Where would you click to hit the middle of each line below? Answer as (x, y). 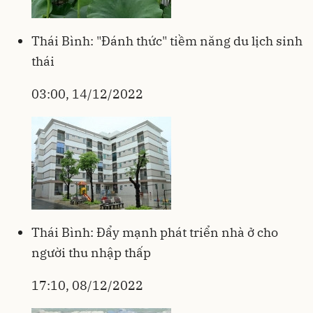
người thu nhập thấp (91, 252)
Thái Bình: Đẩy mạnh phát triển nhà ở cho (155, 232)
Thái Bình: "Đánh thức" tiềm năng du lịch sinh (167, 41)
